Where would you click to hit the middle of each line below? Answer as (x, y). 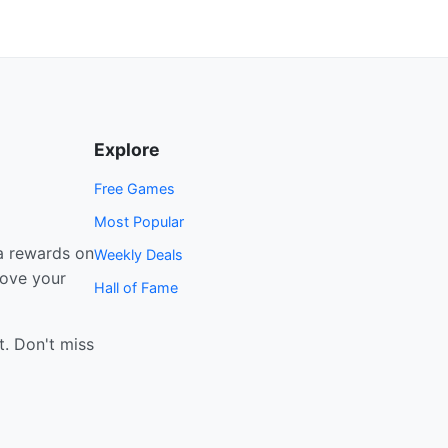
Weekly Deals (138, 254)
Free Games (134, 188)
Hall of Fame (136, 287)
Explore (127, 149)
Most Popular (139, 221)
